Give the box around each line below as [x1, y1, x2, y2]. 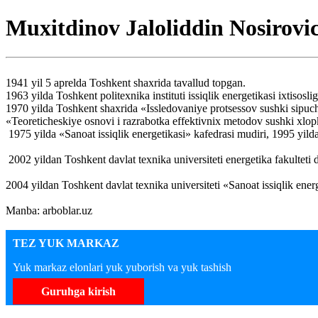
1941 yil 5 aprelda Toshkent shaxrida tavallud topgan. [6, 76, 246, 89]
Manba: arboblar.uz [6, 204, 92, 216]
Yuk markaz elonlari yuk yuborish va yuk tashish [13, 261, 231, 273]
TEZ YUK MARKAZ [13, 236, 119, 249]
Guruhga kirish [41, 285, 116, 297]
